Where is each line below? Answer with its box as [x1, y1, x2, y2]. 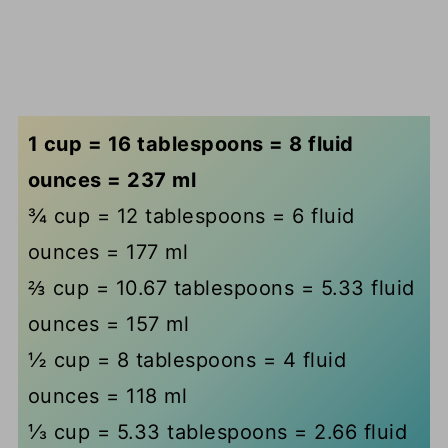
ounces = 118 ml [27, 384, 188, 409]
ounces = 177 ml [27, 240, 189, 265]
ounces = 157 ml [27, 312, 190, 337]
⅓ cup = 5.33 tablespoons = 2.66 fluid [27, 420, 408, 445]
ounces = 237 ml [27, 168, 197, 193]
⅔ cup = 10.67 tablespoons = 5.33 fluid [27, 276, 415, 301]
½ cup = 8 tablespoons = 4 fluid [27, 348, 347, 373]
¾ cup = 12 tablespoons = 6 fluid [27, 204, 355, 229]
